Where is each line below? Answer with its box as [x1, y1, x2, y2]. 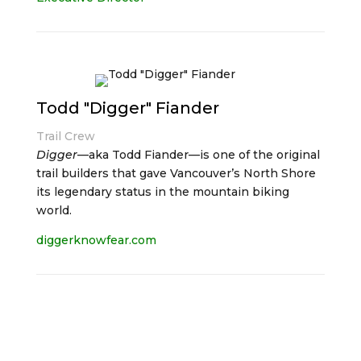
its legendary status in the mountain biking [35, 185, 289, 199]
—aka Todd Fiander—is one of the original [77, 147, 320, 162]
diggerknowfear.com [35, 233, 156, 247]
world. [35, 203, 72, 218]
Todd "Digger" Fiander [35, 98, 219, 118]
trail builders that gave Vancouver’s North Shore [35, 166, 316, 180]
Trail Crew [35, 129, 95, 143]
